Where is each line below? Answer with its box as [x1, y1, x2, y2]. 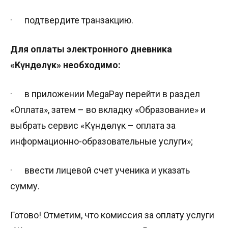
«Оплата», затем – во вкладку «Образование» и [10, 104, 206, 115]
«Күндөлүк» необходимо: [10, 59, 121, 70]
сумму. [10, 180, 40, 191]
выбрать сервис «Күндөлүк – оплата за [10, 120, 176, 131]
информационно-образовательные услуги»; [10, 135, 193, 147]
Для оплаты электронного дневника [10, 43, 172, 54]
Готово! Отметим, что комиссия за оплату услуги [10, 209, 214, 220]
